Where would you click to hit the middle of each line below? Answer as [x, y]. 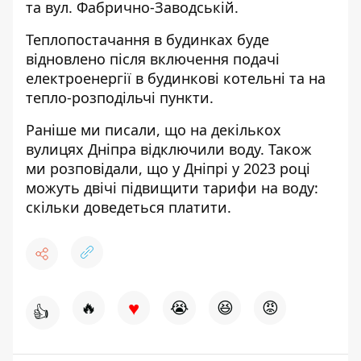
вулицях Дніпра [83, 149]
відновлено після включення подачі [153, 59]
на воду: [288, 188]
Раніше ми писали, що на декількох [154, 130]
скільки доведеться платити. [129, 207]
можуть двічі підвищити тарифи [141, 188]
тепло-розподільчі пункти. [120, 98]
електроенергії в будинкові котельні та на [176, 78]
